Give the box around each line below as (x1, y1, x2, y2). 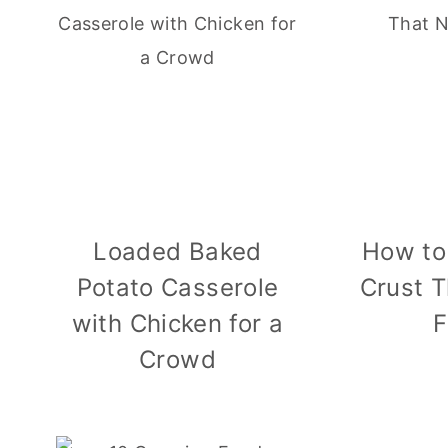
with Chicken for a (71, 309, 284, 339)
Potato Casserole (76, 273, 279, 303)
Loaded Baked (93, 237, 262, 267)
